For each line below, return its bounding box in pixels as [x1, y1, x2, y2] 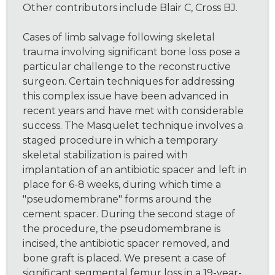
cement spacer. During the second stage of [23, 208, 236, 220]
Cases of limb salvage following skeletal [23, 31, 215, 44]
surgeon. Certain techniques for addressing [23, 76, 236, 88]
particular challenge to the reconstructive [23, 61, 231, 73]
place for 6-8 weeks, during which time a [23, 179, 222, 191]
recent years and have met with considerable [23, 105, 244, 117]
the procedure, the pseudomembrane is [23, 223, 221, 235]
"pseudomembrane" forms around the [23, 193, 212, 206]
